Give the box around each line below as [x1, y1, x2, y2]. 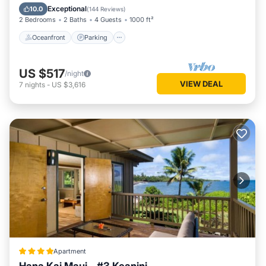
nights [25, 80, 45, 89]
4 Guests [94, 15, 122, 24]
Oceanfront [32, 33, 65, 42]
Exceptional [47, 4, 87, 13]
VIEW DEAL [180, 78, 223, 88]
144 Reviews [89, 5, 123, 12]
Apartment [53, 247, 86, 255]
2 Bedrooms [19, 15, 56, 24]
